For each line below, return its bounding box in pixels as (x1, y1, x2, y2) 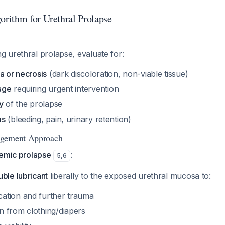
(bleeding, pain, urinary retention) (5, 114, 131, 124)
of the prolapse (3, 99, 63, 109)
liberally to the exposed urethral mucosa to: (48, 171, 211, 181)
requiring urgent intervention (11, 84, 119, 94)
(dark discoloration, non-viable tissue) (47, 69, 188, 79)
